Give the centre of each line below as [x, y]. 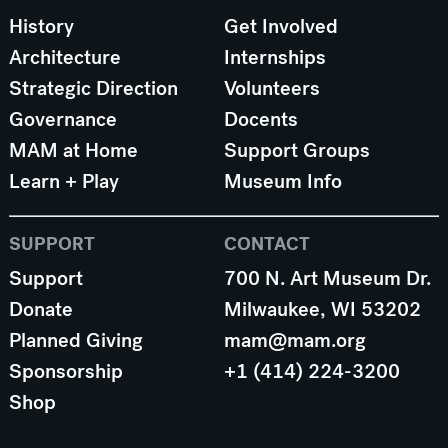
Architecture [64, 58]
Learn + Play [63, 182]
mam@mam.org [294, 340]
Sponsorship [65, 371]
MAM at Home [73, 151]
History [41, 27]
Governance [62, 120]
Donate [40, 309]
